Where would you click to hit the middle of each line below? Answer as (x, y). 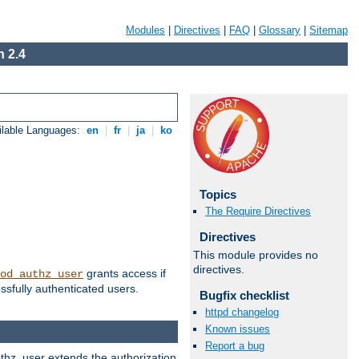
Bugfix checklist (244, 295)
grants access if (125, 274)
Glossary (280, 30)
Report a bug (235, 346)
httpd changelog (242, 312)
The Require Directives (258, 212)
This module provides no (256, 254)
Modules (145, 30)
